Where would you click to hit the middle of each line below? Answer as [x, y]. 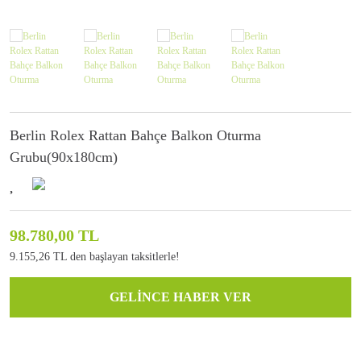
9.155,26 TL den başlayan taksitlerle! [95, 257]
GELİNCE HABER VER [180, 297]
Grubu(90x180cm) [64, 158]
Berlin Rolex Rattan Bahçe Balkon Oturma [135, 136]
